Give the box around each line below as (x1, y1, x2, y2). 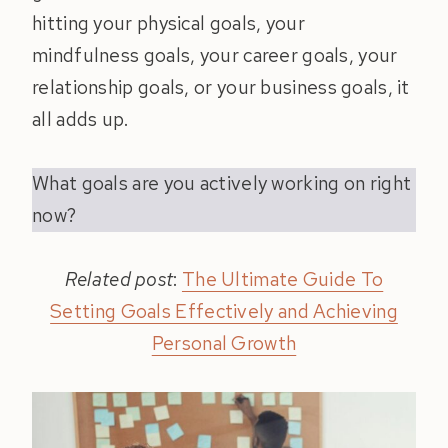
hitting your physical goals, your (32, 11, 305, 37)
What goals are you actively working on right (32, 171, 412, 197)
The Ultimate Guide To (181, 267, 384, 293)
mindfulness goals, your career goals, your (32, 43, 398, 69)
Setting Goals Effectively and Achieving (50, 299, 398, 325)
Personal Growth (151, 331, 297, 357)
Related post (64, 267, 174, 293)
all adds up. (32, 107, 129, 133)
